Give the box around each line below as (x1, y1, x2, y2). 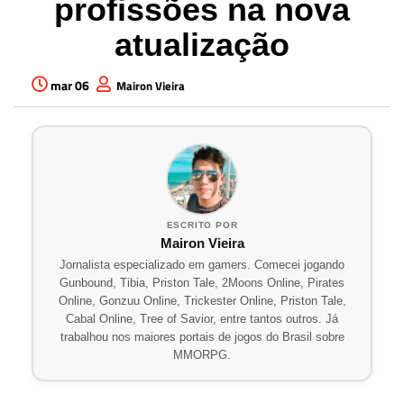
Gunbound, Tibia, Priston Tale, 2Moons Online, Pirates (60, 276, 344, 289)
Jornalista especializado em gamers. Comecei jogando (60, 258, 344, 271)
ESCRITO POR (166, 219, 238, 230)
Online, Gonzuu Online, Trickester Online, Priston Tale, (58, 294, 346, 308)
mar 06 (50, 76, 89, 95)
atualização (115, 26, 289, 63)
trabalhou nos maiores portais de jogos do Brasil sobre (60, 330, 344, 344)
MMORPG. (173, 348, 231, 362)
